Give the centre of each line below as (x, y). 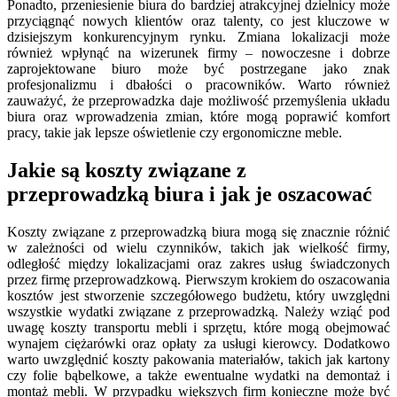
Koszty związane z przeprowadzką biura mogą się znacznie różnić (198, 231)
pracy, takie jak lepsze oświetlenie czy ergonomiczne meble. (175, 133)
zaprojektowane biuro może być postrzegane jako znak (198, 69)
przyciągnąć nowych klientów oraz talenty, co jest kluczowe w (198, 21)
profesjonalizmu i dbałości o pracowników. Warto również (198, 85)
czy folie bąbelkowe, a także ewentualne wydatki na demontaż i (198, 375)
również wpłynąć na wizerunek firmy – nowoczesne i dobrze (198, 53)
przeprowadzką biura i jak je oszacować (190, 194)
